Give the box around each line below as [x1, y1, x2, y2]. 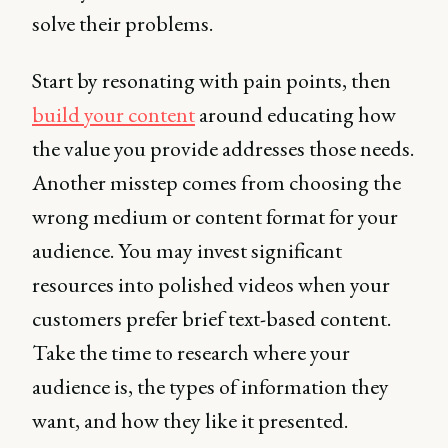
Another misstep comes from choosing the [32, 168, 401, 197]
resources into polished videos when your [32, 270, 390, 299]
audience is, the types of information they [32, 372, 389, 401]
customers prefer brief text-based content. [32, 304, 391, 333]
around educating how [195, 100, 396, 129]
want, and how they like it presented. [32, 406, 352, 435]
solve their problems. [32, 9, 217, 38]
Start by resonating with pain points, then [32, 66, 391, 95]
